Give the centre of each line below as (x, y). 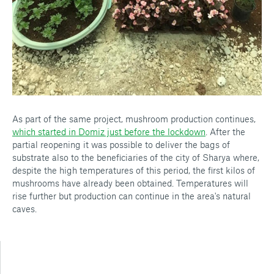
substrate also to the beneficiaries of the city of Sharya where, (136, 157)
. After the (225, 131)
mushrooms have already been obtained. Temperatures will (130, 183)
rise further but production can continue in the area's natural (131, 196)
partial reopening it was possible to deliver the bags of (121, 144)
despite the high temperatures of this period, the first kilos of (134, 170)
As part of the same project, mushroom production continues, (134, 119)
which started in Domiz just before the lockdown (109, 131)
